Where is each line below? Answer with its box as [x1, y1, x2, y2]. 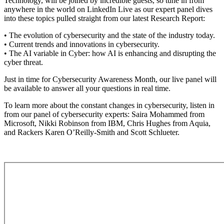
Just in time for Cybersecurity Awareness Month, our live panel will [4, 74, 216, 83]
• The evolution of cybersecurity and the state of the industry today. [4, 30, 215, 39]
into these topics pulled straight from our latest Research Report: [4, 13, 205, 22]
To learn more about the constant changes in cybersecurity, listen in [4, 100, 214, 109]
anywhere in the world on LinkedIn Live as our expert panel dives [4, 4, 212, 13]
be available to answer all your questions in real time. [4, 83, 170, 92]
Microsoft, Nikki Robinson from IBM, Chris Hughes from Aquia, [4, 118, 210, 127]
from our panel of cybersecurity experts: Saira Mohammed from [4, 109, 204, 118]
